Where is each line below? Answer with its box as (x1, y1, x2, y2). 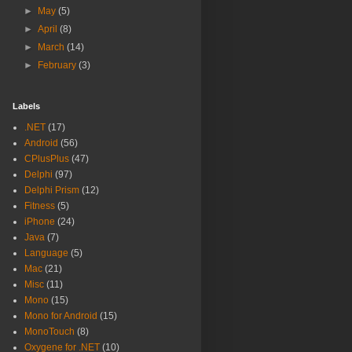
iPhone (24, 216, 55, 228)
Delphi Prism (24, 185, 79, 196)
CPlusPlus (24, 153, 69, 165)
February (38, 60, 79, 71)
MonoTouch (24, 326, 75, 338)
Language (24, 247, 68, 259)
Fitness (24, 200, 55, 212)
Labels (13, 101, 40, 112)
